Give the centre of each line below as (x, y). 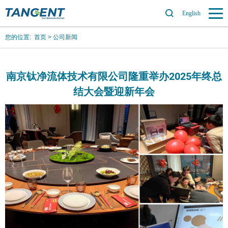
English (191, 13)
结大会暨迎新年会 (114, 92)
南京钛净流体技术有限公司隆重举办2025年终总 (114, 76)
